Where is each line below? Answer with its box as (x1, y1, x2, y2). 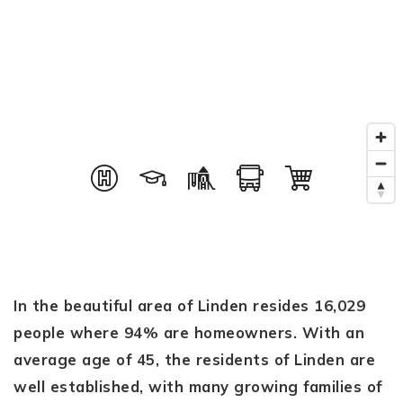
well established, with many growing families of (13, 377, 382, 397)
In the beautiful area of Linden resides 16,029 (13, 296, 365, 316)
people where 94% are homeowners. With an (13, 323, 364, 343)
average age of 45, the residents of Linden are (13, 350, 375, 370)
